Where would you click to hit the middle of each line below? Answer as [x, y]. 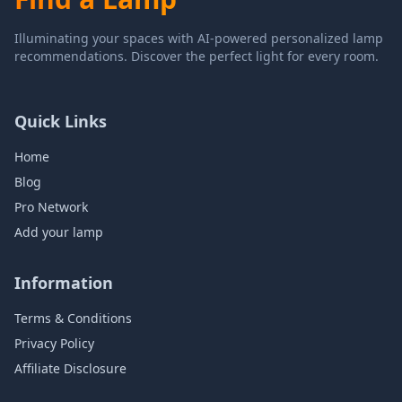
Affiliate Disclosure [70, 368]
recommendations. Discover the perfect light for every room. [197, 56]
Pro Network [51, 207]
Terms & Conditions [73, 318]
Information [64, 283]
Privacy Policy [54, 343]
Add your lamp [59, 232]
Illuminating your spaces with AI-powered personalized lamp [199, 38]
